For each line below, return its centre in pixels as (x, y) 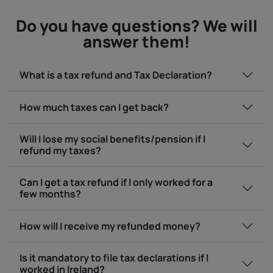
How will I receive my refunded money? (110, 226)
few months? (50, 194)
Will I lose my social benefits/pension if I (112, 139)
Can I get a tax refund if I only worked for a (116, 182)
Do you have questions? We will (136, 26)
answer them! (136, 41)
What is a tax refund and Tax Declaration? (116, 75)
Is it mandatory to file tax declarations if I (114, 258)
